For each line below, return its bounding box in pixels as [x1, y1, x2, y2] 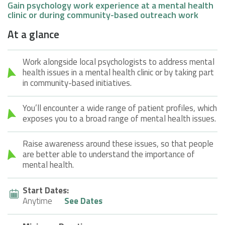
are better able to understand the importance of [23, 147, 195, 161]
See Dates [64, 194, 102, 207]
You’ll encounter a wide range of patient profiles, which [23, 101, 217, 115]
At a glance [8, 26, 59, 42]
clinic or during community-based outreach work [8, 8, 198, 22]
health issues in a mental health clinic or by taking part [23, 65, 214, 79]
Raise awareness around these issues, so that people [23, 137, 213, 150]
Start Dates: [23, 183, 71, 197]
